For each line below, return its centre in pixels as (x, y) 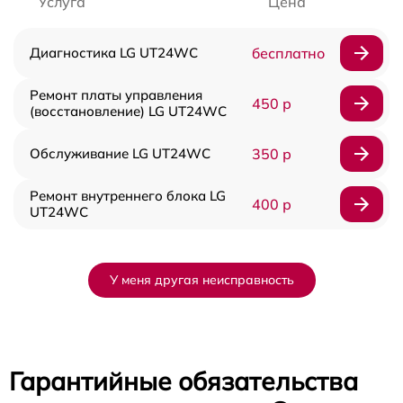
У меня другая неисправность (201, 280)
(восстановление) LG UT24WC (128, 112)
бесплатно (288, 54)
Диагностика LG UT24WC (114, 53)
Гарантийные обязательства (184, 381)
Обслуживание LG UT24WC (120, 154)
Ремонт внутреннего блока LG (128, 196)
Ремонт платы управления (116, 95)
